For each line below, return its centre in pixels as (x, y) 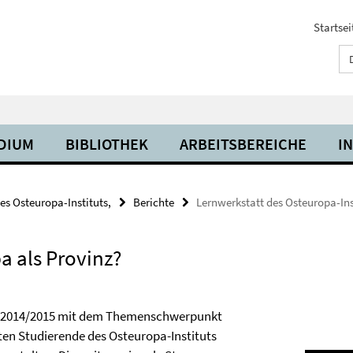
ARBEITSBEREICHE (243, 144)
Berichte (154, 202)
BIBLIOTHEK (107, 144)
